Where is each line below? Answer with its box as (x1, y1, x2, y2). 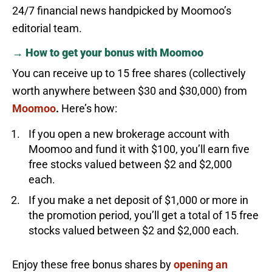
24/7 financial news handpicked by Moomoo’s (12, 4, 231, 17)
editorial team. (12, 21, 82, 35)
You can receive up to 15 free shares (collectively (12, 66, 246, 80)
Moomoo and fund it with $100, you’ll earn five (29, 142, 250, 155)
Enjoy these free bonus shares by (12, 257, 174, 271)
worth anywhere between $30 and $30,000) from (12, 84, 247, 97)
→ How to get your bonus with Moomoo (12, 46, 203, 59)
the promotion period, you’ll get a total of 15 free (29, 208, 259, 222)
